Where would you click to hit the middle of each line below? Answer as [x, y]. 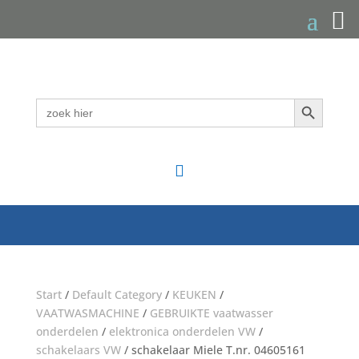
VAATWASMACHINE [87, 313]
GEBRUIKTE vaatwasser [211, 313]
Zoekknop [318, 98]
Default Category [117, 294]
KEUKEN [194, 294]
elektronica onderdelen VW [182, 331]
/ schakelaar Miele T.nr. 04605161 [213, 350]
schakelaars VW [78, 350]
